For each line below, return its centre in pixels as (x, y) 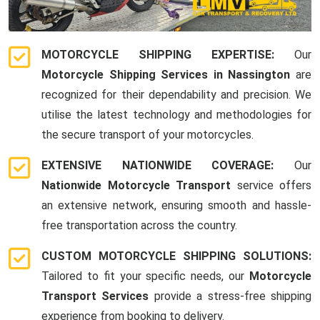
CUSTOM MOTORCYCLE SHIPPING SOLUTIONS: (176, 256)
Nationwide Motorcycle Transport (136, 185)
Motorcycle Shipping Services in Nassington (166, 74)
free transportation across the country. (139, 225)
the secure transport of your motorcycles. (147, 134)
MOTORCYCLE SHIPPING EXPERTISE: (168, 54)
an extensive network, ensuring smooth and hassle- (176, 205)
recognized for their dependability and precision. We (176, 94)
